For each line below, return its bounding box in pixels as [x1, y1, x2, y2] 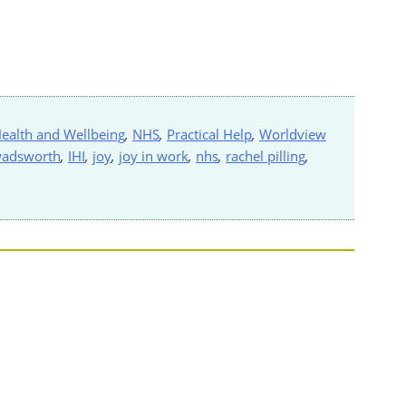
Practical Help [167, 124, 252, 143]
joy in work [119, 146, 188, 165]
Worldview [259, 124, 326, 143]
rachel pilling [226, 146, 305, 165]
